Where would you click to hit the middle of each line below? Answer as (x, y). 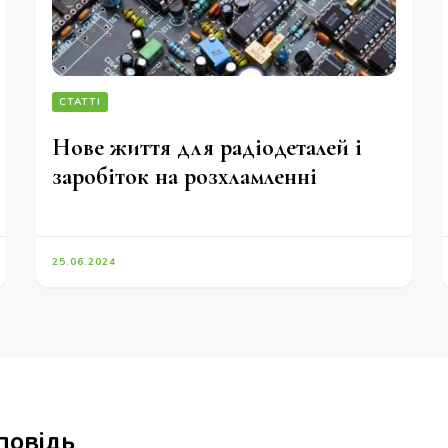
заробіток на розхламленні (185, 177)
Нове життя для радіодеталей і (207, 148)
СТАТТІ (80, 102)
